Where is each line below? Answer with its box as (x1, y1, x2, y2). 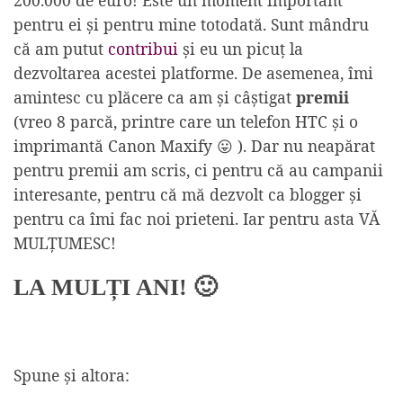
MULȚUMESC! (13, 232, 116, 255)
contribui (108, 38, 178, 60)
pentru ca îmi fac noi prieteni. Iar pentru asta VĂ (13, 208, 380, 230)
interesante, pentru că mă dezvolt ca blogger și (13, 184, 362, 206)
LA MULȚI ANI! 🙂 (13, 273, 217, 300)
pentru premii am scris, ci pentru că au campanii (13, 159, 383, 182)
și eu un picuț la (178, 38, 303, 60)
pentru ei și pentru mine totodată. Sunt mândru (13, 13, 369, 36)
